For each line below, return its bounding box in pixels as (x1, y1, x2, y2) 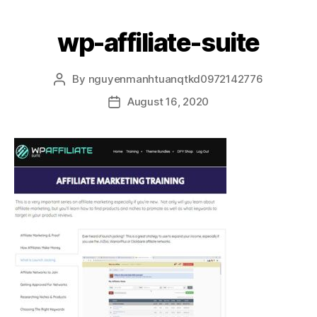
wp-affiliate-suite (57, 27, 260, 58)
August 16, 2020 (127, 95, 209, 108)
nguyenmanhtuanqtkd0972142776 (88, 72, 263, 86)
